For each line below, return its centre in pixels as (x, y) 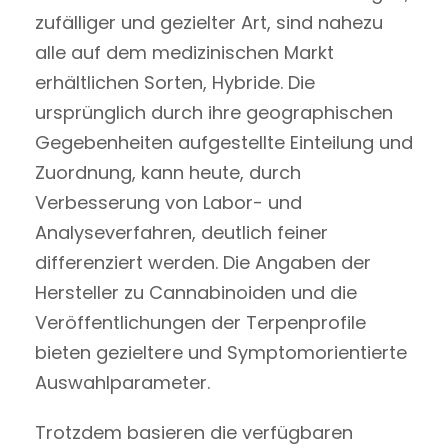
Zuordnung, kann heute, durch (168, 172)
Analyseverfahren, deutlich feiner (181, 232)
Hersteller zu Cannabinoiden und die (196, 292)
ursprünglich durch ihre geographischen (214, 112)
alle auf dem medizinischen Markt (184, 52)
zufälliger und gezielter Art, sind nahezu (209, 22)
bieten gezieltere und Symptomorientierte (221, 352)
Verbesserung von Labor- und (168, 202)
